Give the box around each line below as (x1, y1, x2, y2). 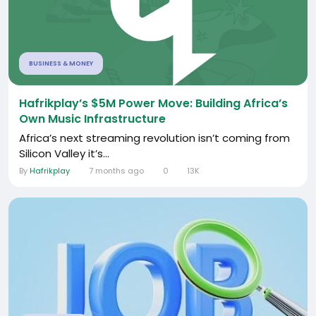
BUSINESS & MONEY (29, 59, 93, 68)
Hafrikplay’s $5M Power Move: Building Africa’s (19, 95, 288, 111)
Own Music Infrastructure (19, 110, 166, 127)
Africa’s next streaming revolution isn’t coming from (19, 130, 290, 145)
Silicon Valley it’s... (19, 145, 109, 161)
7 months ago (88, 164, 144, 176)
